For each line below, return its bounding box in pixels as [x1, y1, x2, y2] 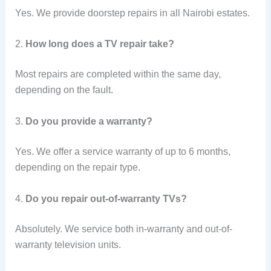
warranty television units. [15, 239, 121, 250]
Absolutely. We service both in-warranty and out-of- [15, 223, 232, 234]
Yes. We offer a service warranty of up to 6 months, [15, 146, 230, 157]
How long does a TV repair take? [25, 39, 174, 50]
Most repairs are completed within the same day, [15, 69, 221, 80]
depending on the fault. [15, 85, 113, 96]
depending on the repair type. [15, 162, 140, 172]
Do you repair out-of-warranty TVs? [25, 193, 187, 204]
